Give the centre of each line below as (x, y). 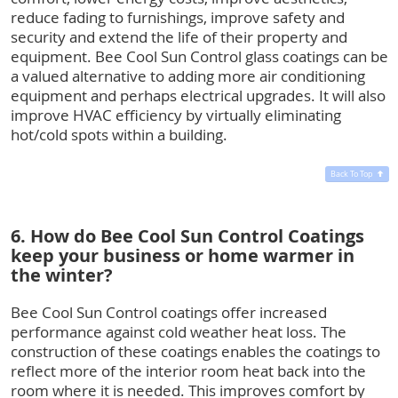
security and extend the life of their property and (179, 36)
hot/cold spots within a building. (119, 134)
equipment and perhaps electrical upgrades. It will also (198, 95)
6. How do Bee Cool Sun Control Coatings (187, 235)
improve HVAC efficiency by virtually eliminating (176, 115)
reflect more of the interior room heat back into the (188, 370)
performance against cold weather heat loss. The (179, 331)
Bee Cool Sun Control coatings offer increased (169, 312)
